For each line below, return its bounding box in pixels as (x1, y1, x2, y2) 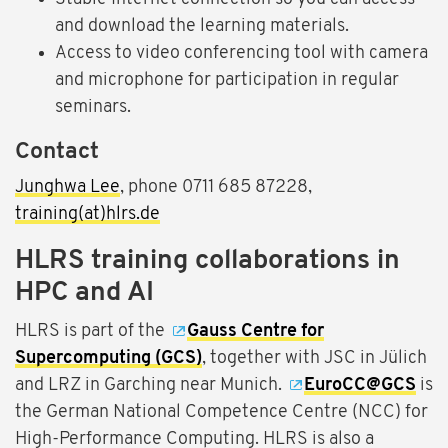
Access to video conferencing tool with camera (55, 44, 428, 64)
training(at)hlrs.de (15, 205, 160, 225)
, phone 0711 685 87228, (120, 178, 312, 198)
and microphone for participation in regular (55, 71, 399, 91)
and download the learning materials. (55, 17, 349, 37)
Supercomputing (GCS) (15, 349, 202, 369)
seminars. (55, 98, 131, 118)
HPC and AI (15, 280, 154, 308)
